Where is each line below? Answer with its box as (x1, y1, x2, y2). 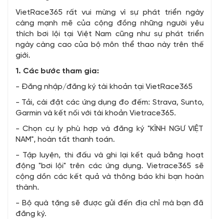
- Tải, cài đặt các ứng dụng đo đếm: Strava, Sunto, (15, 98, 204, 107)
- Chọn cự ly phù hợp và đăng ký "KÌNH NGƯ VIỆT (15, 125, 204, 133)
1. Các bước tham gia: (15, 67, 99, 76)
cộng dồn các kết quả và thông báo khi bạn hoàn (15, 173, 204, 181)
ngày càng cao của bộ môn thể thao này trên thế (15, 41, 204, 49)
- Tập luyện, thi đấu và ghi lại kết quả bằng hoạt (15, 151, 204, 160)
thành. (15, 183, 39, 192)
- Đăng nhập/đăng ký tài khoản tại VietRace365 (15, 83, 193, 91)
